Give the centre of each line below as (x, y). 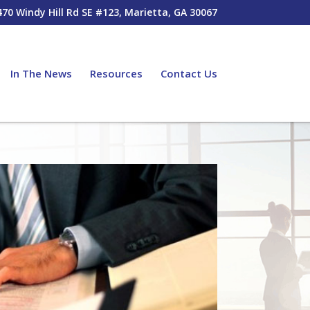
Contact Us (189, 73)
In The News (41, 73)
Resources (116, 73)
